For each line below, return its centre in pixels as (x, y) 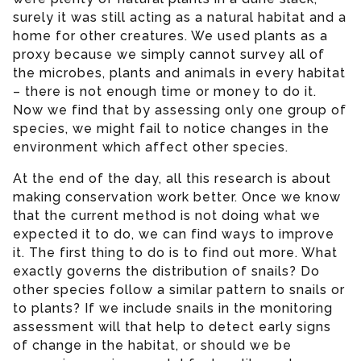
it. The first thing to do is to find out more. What (175, 252)
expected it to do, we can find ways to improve (174, 234)
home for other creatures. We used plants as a (170, 35)
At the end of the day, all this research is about (172, 178)
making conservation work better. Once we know (177, 197)
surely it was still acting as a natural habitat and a (180, 17)
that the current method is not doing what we (167, 215)
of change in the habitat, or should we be (152, 345)
